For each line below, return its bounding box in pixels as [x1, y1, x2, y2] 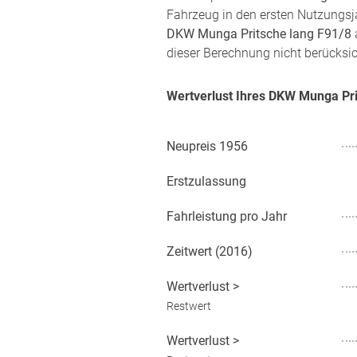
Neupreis [167, 139, 216, 154]
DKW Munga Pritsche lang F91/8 [167, 26, 351, 41]
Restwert [167, 300, 211, 312]
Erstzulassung [167, 174, 246, 189]
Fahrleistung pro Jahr [167, 209, 287, 224]
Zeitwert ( [167, 244, 219, 259]
